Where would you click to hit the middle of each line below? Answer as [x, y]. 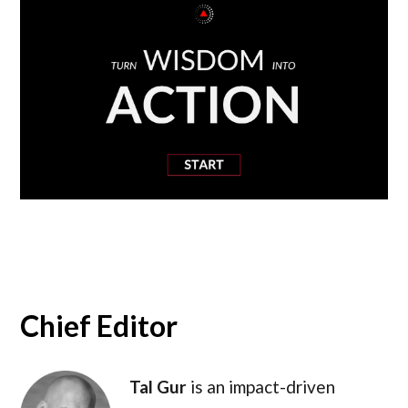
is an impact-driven [261, 387]
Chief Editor [99, 326]
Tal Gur [158, 387]
